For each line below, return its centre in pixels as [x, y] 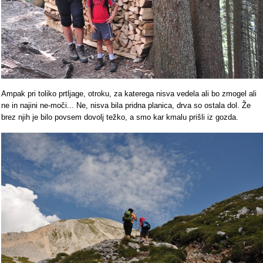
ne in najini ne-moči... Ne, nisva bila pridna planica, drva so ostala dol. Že [126, 105]
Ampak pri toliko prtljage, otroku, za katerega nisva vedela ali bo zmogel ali [129, 94]
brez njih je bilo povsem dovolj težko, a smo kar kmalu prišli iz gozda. [120, 117]
